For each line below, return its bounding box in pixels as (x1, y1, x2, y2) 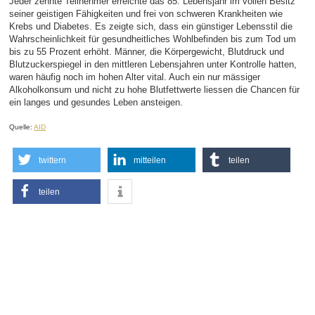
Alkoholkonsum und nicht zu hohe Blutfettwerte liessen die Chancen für (9, 84, 300, 96)
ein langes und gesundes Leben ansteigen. (9, 97, 184, 108)
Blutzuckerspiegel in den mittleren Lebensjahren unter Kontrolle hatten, (9, 59, 297, 70)
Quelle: (9, 122, 34, 131)
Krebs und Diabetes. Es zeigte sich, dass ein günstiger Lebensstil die (9, 21, 293, 32)
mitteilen (134, 155, 167, 166)
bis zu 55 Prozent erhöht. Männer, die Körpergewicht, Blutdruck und (9, 46, 285, 58)
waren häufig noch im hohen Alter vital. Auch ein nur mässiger (9, 72, 261, 83)
